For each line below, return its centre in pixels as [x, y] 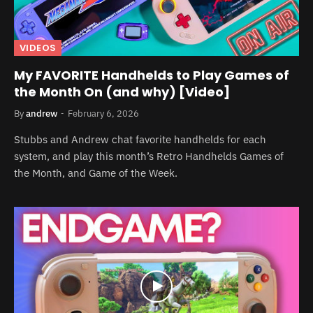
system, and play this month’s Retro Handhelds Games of [149, 156]
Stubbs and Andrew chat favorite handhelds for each [140, 139]
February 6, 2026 [103, 113]
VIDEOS [38, 48]
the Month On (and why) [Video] [122, 92]
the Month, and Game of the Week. [96, 173]
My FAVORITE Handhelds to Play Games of [152, 75]
